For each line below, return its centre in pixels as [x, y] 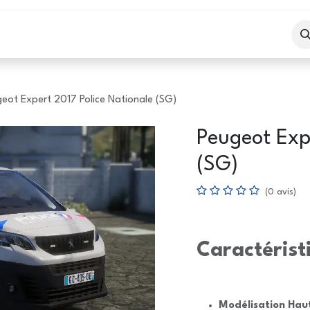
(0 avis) [281, 192]
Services [145, 35]
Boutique [67, 35]
